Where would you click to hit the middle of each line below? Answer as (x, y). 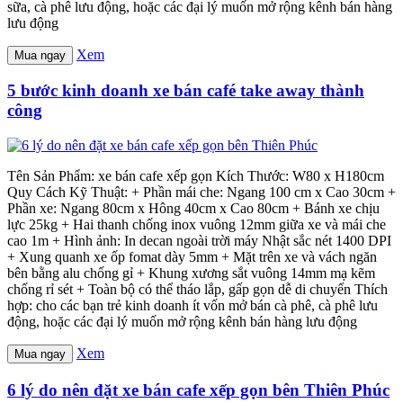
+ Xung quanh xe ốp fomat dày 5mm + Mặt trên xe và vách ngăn (192, 257)
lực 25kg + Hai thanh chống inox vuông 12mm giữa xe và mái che (197, 224)
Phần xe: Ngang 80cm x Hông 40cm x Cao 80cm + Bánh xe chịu (193, 208)
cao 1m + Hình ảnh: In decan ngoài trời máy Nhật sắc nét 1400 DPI (199, 241)
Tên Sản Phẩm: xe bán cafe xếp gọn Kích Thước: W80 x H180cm (196, 176)
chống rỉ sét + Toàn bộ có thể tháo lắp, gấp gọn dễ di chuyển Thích (197, 289)
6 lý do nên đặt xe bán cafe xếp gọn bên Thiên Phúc (198, 390)
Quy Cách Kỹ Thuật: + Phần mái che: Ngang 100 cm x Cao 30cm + (201, 192)
